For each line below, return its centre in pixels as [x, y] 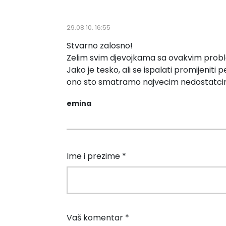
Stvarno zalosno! [100, 45]
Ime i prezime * [96, 156]
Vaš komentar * [98, 217]
